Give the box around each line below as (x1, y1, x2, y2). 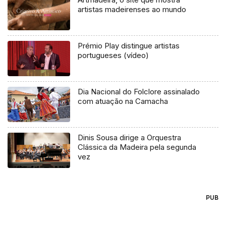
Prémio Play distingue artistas (78, 41, 180, 51)
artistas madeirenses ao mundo (78, 5, 187, 15)
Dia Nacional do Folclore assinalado (78, 87, 200, 97)
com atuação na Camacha (78, 96, 168, 106)
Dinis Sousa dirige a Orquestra (78, 133, 182, 142)
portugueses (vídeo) (78, 50, 149, 61)
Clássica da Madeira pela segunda (78, 142, 197, 152)
